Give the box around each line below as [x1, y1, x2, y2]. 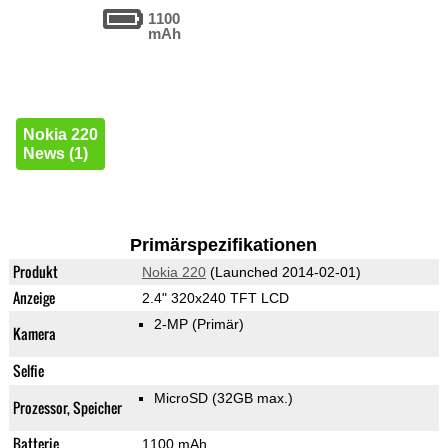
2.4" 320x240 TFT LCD [141, 290, 289, 307]
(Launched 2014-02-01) [205, 264, 361, 281]
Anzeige [12, 287, 55, 309]
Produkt [12, 261, 58, 283]
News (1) [22, 145, 88, 163]
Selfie [12, 360, 44, 382]
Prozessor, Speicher [12, 397, 122, 419]
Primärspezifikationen [130, 235, 318, 256]
